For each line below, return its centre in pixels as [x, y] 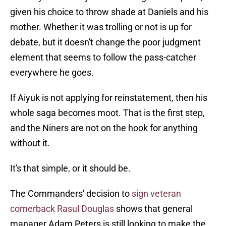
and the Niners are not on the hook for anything [104, 128]
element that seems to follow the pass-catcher [103, 58]
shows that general [153, 209]
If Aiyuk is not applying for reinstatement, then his [109, 98]
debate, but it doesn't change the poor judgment [105, 42]
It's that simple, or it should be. [70, 168]
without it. [30, 143]
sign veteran [156, 194]
